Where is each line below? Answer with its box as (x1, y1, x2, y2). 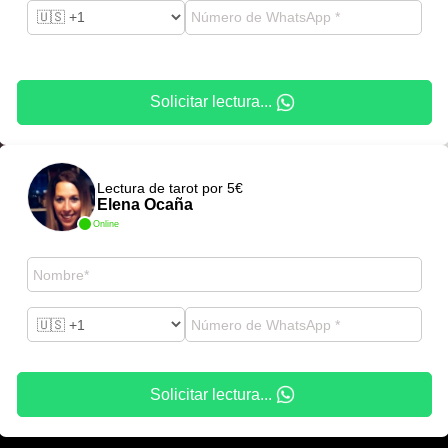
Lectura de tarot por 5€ (96, 180, 243, 196)
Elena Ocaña (96, 196, 193, 213)
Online (92, 219, 119, 229)
